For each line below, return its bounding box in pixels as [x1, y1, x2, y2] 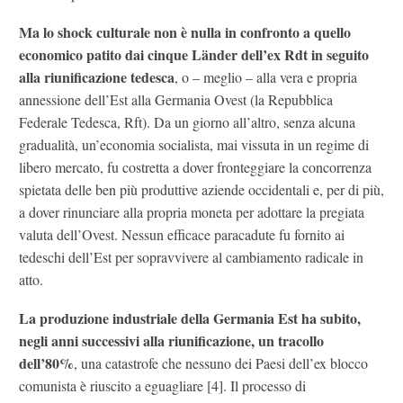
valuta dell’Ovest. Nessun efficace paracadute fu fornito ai [19, 224, 345, 244]
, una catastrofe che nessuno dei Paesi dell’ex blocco [74, 353, 368, 372]
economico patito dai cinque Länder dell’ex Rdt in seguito [19, 43, 369, 65]
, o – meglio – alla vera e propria [175, 67, 357, 86]
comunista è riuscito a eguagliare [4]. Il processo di [19, 375, 306, 395]
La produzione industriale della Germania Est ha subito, [19, 307, 361, 328]
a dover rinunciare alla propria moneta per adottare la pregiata [19, 201, 364, 221]
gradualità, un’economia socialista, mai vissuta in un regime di [19, 134, 369, 154]
